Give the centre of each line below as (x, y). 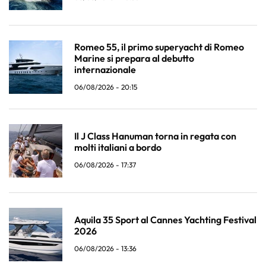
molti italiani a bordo (118, 148)
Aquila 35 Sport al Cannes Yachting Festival (165, 220)
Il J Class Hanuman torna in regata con (155, 136)
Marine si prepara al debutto (134, 58)
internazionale (105, 69)
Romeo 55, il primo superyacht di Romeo (159, 47)
